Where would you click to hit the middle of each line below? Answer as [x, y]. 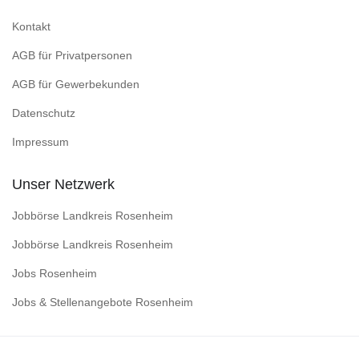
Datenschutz [44, 113]
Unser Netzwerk [63, 184]
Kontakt [31, 26]
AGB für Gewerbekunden [76, 84]
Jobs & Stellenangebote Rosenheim [103, 302]
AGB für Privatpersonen [72, 55]
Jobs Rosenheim [54, 273]
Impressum [40, 141]
